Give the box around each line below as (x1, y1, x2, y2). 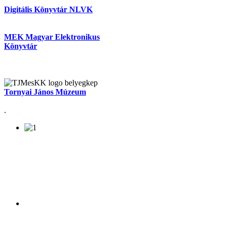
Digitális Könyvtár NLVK (4, 5, 93, 14)
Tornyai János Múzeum (4, 88, 86, 97)
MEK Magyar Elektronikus (4, 33, 100, 42)
